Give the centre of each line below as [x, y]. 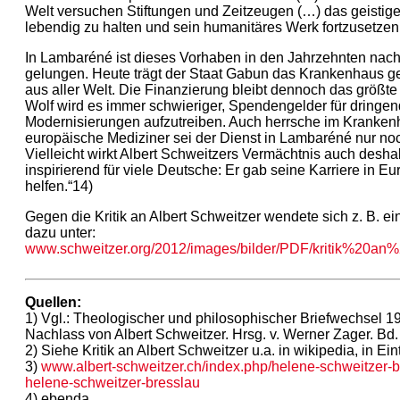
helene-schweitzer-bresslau [112, 382]
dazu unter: [60, 232]
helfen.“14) [59, 186]
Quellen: [53, 302]
